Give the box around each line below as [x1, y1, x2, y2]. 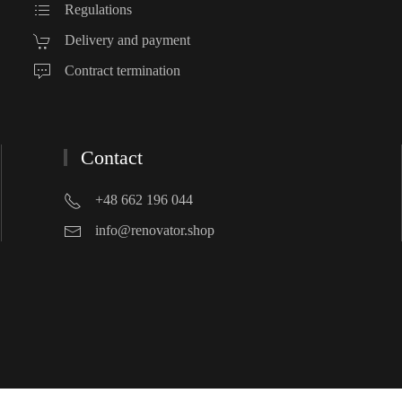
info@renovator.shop [94, 222, 214, 238]
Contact [75, 145, 144, 169]
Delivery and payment [65, 31, 191, 48]
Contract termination [65, 62, 181, 78]
